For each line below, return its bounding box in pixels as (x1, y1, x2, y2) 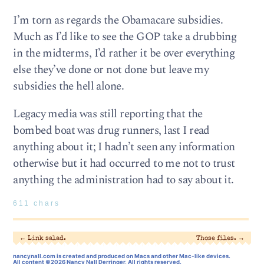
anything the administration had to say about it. (13, 171, 234, 189)
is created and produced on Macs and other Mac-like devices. (55, 253, 231, 260)
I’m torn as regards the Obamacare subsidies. (13, 11, 223, 29)
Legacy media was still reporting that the (13, 105, 203, 123)
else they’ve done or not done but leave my (13, 61, 209, 78)
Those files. (196, 235, 238, 242)
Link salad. (26, 235, 67, 242)
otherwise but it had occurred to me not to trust (13, 154, 235, 172)
